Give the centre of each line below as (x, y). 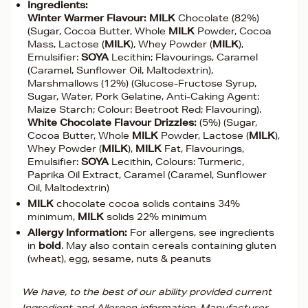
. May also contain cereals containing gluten (169, 245)
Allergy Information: (77, 232)
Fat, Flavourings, (203, 148)
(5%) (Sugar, (227, 122)
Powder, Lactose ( (203, 135)
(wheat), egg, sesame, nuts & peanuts (119, 258)
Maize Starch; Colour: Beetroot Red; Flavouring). (144, 109)
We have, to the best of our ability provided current (147, 291)
